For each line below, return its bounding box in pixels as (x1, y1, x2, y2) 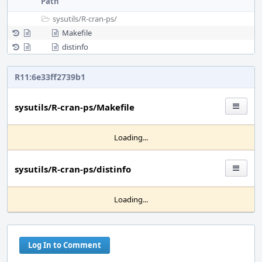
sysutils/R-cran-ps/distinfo (15, 163, 131, 175)
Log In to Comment (28, 240, 101, 250)
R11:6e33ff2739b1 (15, 71, 85, 82)
